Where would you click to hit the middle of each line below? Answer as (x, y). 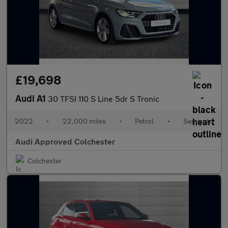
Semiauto (198, 121)
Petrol (145, 121)
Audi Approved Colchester (65, 141)
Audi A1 (32, 98)
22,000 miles (84, 121)
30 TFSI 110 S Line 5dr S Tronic (104, 98)
